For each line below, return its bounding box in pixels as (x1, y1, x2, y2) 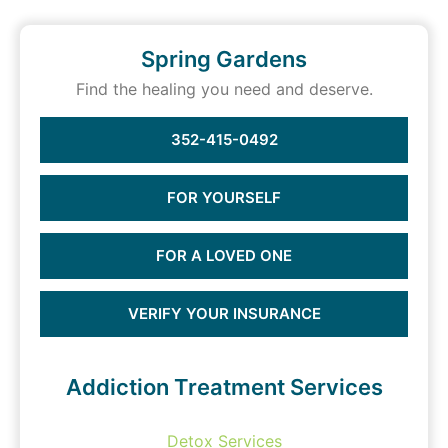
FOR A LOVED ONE (156, 246, 292, 266)
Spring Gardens (141, 46, 307, 73)
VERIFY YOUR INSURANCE (127, 304, 321, 324)
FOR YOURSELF (167, 188, 281, 208)
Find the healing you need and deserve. (75, 79, 373, 100)
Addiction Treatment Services (65, 374, 383, 401)
